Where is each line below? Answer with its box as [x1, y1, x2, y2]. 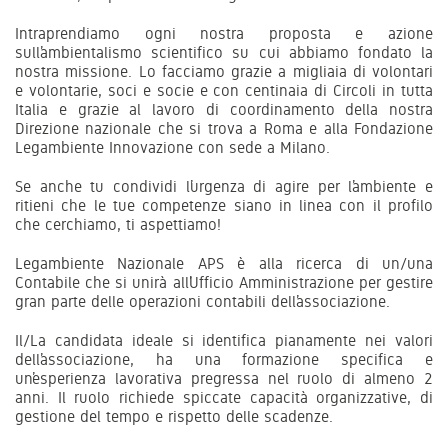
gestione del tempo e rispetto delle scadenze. [15, 406, 333, 426]
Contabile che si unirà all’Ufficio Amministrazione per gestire [15, 272, 433, 292]
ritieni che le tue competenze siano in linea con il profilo [15, 195, 433, 215]
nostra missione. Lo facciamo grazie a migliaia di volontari [15, 61, 433, 81]
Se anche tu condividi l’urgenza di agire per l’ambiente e [15, 176, 433, 196]
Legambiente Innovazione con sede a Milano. [15, 137, 330, 157]
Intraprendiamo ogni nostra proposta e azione [15, 23, 433, 43]
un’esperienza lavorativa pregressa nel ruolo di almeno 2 [15, 368, 433, 388]
